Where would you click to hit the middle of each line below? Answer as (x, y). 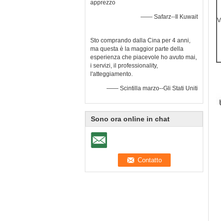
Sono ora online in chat (130, 119)
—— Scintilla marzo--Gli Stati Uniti (152, 88)
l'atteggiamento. (111, 74)
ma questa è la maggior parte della (137, 49)
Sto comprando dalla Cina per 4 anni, (140, 40)
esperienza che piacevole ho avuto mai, (144, 57)
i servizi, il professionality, (124, 66)
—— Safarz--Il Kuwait (169, 17)
